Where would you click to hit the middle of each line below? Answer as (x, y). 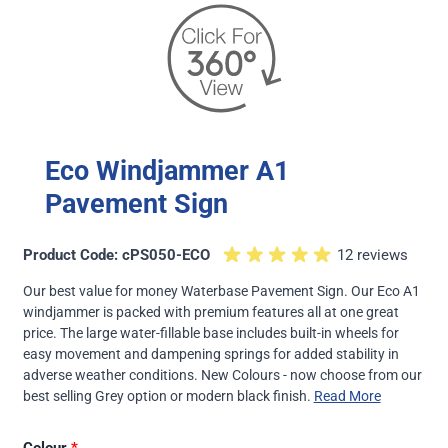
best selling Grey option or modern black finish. (168, 396)
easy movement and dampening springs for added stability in (210, 354)
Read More (347, 396)
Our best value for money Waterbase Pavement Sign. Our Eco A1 (221, 291)
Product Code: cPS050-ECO (116, 254)
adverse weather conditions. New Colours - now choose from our (222, 375)
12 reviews (372, 254)
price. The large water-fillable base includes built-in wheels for (210, 333)
